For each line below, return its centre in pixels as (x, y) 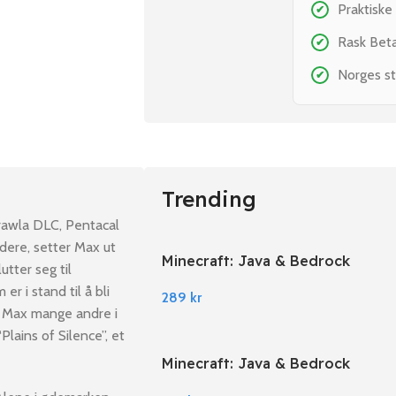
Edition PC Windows (233, 280)
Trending (209, 199)
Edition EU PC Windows (244, 383)
